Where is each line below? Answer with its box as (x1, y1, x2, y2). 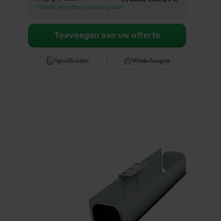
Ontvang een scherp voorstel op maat (36, 3, 122, 11)
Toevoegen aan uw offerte (54, 31, 160, 41)
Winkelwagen (131, 57, 170, 65)
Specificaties (54, 57, 89, 65)
